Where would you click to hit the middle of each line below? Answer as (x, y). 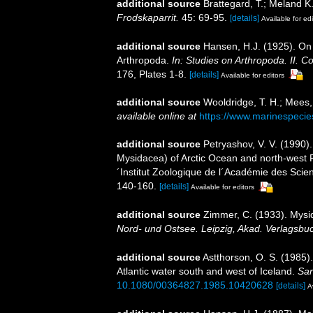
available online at (156, 116)
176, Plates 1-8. (152, 74)
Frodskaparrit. (148, 17)
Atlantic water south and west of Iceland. (207, 271)
